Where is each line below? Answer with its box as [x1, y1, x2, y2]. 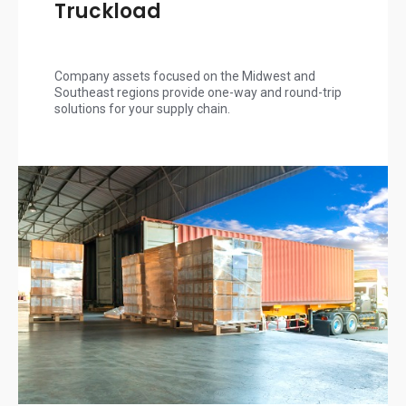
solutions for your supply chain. [54, 101, 230, 117]
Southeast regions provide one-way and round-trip [54, 85, 342, 101]
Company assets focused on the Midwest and [54, 69, 315, 84]
